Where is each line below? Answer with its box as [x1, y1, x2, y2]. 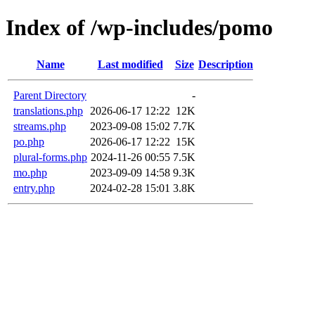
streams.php [13, 120, 66, 132]
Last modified [97, 58, 163, 70]
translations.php [13, 104, 83, 117]
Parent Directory [13, 89, 86, 101]
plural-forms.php [13, 150, 87, 163]
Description [198, 58, 253, 70]
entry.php [13, 181, 55, 194]
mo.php [13, 166, 47, 179]
